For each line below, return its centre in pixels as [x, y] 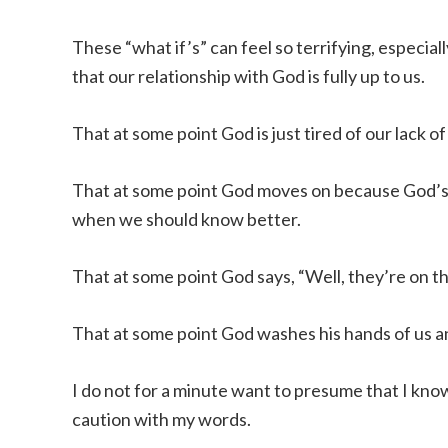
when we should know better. [186, 219]
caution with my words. [161, 419]
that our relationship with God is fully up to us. [248, 76]
